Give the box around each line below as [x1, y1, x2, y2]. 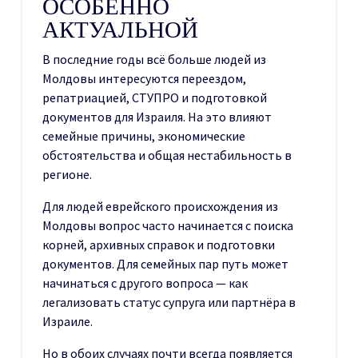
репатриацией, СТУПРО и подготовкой [42, 89, 267, 105]
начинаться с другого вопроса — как [42, 274, 248, 291]
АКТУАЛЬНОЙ [42, 16, 198, 42]
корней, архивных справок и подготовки [42, 236, 275, 253]
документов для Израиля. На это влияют [42, 108, 272, 125]
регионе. [42, 165, 92, 182]
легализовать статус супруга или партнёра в [42, 293, 296, 310]
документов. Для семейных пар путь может [42, 255, 288, 272]
